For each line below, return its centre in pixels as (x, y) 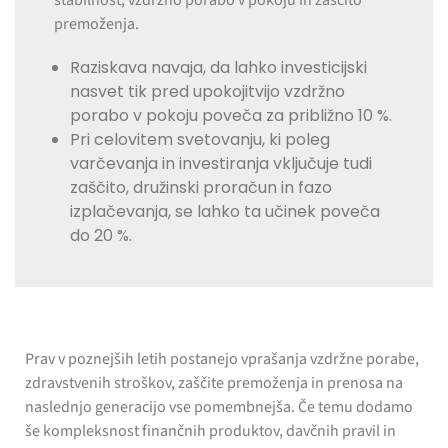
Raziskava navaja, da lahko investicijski (219, 68)
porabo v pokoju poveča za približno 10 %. (231, 116)
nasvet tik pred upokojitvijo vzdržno (208, 92)
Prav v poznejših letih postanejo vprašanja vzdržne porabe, (222, 359)
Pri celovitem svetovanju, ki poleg (200, 140)
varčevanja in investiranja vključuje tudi (221, 164)
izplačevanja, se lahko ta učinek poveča (225, 212)
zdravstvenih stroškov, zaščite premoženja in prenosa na (214, 383)
